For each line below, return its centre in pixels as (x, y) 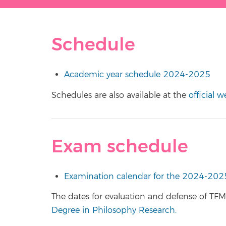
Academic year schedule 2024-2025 (137, 75)
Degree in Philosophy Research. (114, 210)
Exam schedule (120, 146)
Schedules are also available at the (120, 95)
